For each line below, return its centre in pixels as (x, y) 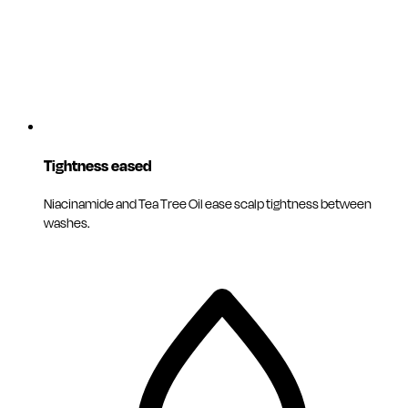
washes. (67, 223)
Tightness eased (97, 167)
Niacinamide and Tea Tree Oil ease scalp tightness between (208, 204)
